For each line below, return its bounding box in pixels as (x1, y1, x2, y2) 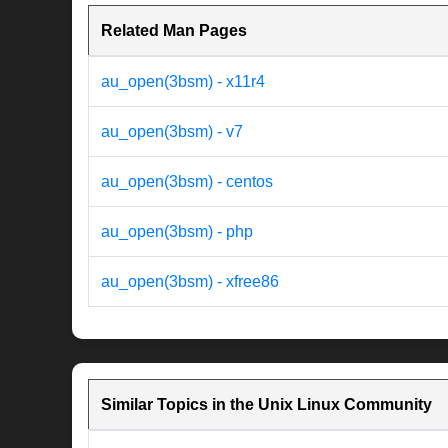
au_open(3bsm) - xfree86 (101, 273, 279, 291)
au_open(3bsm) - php (101, 223, 253, 241)
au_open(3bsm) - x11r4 (101, 73, 265, 91)
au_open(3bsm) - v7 (101, 123, 243, 141)
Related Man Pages (101, 22, 247, 40)
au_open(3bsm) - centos (101, 173, 273, 191)
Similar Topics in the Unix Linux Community (101, 396, 432, 414)
